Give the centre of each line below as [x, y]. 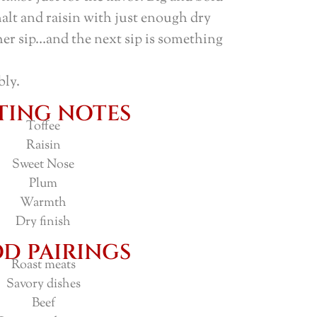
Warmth [43, 203]
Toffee [43, 127]
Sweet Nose [43, 165]
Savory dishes [43, 285]
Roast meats [43, 266]
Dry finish [43, 223]
